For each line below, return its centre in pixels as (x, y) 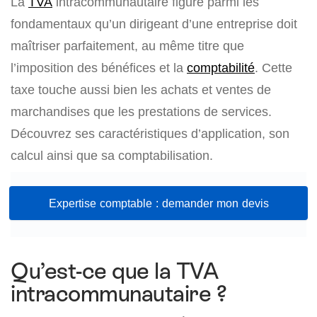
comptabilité (221, 68)
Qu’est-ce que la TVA (115, 271)
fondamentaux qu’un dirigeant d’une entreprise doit (154, 24)
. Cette (273, 68)
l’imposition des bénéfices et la (99, 68)
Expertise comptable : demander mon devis (158, 203)
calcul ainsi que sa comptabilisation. (112, 155)
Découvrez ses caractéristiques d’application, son (150, 133)
